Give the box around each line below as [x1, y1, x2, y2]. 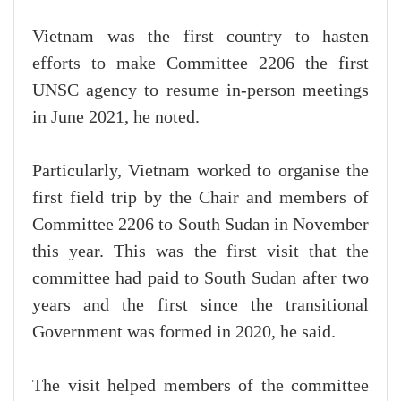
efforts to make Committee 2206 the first [32, 54, 369, 74]
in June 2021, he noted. [32, 107, 200, 128]
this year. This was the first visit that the [32, 242, 369, 262]
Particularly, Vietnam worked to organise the [32, 161, 369, 182]
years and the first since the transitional [32, 295, 369, 316]
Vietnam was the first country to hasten [32, 27, 369, 47]
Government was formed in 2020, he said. [32, 322, 336, 343]
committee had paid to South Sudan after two [32, 269, 369, 289]
